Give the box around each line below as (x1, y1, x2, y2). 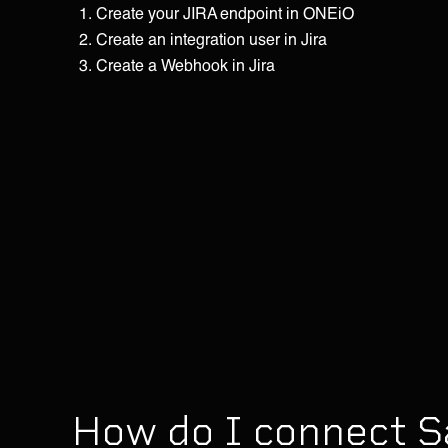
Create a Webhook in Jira (96, 55, 275, 75)
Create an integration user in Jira (96, 29, 327, 49)
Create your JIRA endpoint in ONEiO (96, 3, 354, 23)
